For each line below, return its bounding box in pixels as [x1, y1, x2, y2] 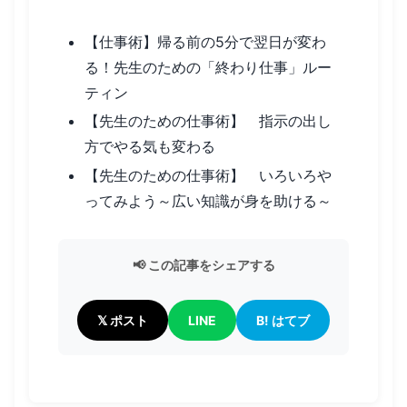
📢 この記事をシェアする [132, 257, 275, 273]
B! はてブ [256, 312, 310, 328]
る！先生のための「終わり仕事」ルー [84, 58, 333, 77]
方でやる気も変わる [84, 137, 216, 156]
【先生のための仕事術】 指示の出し [84, 112, 333, 131]
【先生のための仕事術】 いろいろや [84, 165, 333, 184]
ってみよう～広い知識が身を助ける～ [84, 191, 333, 210]
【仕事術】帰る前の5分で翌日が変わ [84, 33, 327, 52]
